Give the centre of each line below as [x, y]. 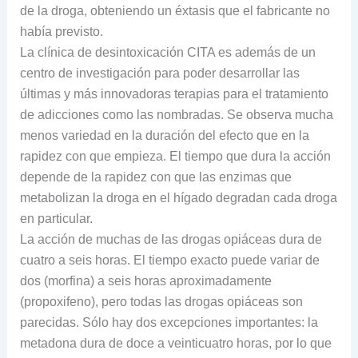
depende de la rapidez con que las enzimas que [155, 177]
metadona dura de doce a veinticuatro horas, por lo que [175, 344]
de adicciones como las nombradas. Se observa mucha [176, 115]
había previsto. [61, 32]
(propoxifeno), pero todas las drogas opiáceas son [161, 302]
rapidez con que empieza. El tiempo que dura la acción [175, 157]
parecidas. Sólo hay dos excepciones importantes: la [169, 323]
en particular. [56, 219]
